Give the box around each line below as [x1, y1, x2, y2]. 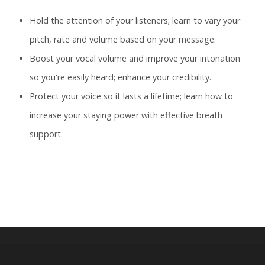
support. [30, 128, 63, 140]
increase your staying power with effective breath [30, 109, 222, 121]
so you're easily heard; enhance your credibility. [30, 72, 211, 83]
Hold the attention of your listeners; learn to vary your [30, 15, 240, 27]
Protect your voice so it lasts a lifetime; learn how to [30, 91, 233, 102]
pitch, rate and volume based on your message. [30, 34, 216, 46]
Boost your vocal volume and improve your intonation [30, 53, 240, 64]
